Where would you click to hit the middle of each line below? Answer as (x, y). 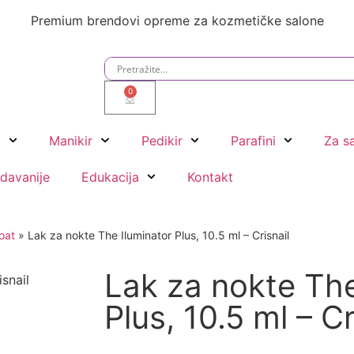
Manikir (71, 140)
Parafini (253, 140)
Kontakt (211, 177)
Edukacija (110, 177)
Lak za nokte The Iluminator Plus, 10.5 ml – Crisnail (158, 235)
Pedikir (162, 140)
